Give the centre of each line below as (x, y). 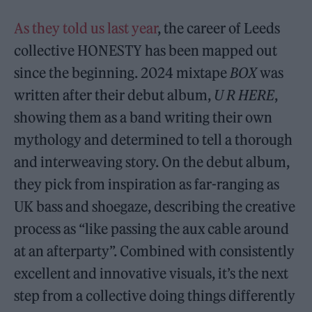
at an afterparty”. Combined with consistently (155, 251)
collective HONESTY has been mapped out (146, 50)
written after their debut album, (114, 95)
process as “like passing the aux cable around (152, 229)
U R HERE (244, 95)
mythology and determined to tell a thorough (154, 140)
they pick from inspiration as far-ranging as (147, 184)
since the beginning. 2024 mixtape (122, 73)
